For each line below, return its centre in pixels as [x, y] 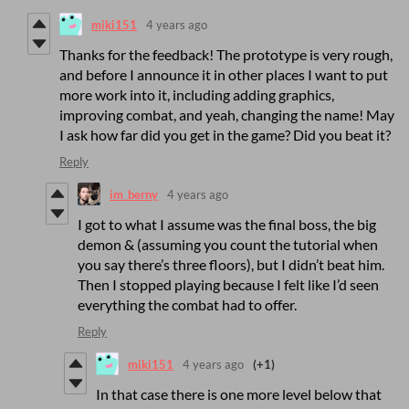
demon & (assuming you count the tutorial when [228, 245]
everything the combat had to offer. [187, 305]
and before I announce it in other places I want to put [224, 75]
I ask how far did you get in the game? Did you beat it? [225, 135]
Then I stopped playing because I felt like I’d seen [228, 285]
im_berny [134, 194]
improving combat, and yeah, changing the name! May [227, 115]
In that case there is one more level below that [239, 394]
